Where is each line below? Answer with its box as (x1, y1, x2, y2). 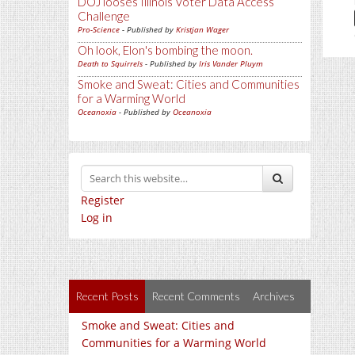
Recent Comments (151, 289, 240, 303)
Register (81, 193, 124, 208)
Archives (253, 289, 295, 303)
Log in (81, 210, 113, 225)
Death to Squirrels (78, 58, 143, 69)
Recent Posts (75, 289, 139, 303)
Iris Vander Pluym (199, 58, 263, 69)
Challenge (78, 9, 130, 23)
